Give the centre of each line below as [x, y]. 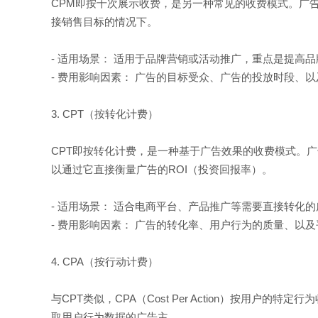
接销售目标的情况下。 [104, 22]
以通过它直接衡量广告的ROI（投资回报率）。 [162, 169]
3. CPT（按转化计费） [105, 114]
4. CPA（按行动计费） [105, 262]
